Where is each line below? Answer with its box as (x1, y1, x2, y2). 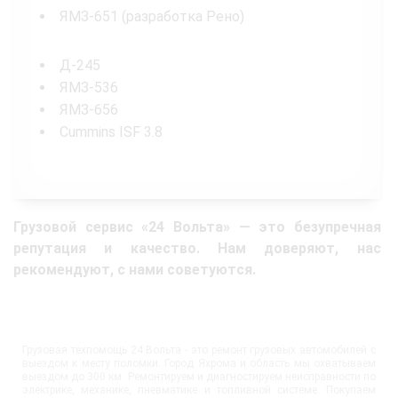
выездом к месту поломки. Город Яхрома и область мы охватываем (22, 357, 376, 370)
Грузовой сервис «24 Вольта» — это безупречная (13, 219, 381, 236)
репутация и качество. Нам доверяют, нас (13, 240, 381, 258)
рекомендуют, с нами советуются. (13, 261, 256, 279)
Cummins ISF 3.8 (60, 123, 163, 141)
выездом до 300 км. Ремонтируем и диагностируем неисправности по (22, 370, 376, 384)
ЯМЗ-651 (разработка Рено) (60, 8, 244, 26)
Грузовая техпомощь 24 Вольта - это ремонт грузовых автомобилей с (22, 344, 376, 357)
